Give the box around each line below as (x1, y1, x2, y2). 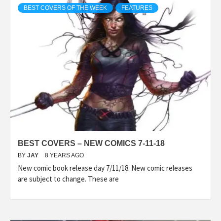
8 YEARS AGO (45, 151, 84, 159)
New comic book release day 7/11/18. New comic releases (18, 163, 192, 173)
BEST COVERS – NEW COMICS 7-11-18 (18, 139, 165, 147)
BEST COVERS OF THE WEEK (24, 4, 107, 11)
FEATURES (121, 4, 152, 11)
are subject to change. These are (18, 174, 119, 184)
